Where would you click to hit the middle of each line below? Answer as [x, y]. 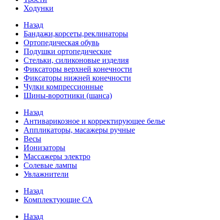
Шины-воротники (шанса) [68, 96]
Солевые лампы [50, 165]
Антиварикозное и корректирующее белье [94, 121]
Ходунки [39, 8]
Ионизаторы [44, 148]
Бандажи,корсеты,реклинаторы [76, 34]
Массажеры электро [57, 156]
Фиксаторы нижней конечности [77, 78]
